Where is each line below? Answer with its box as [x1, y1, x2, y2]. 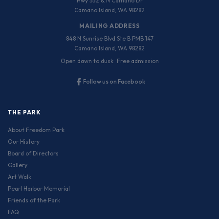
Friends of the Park [8, 196, 60, 204]
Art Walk [8, 173, 31, 180]
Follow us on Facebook [83, 78, 145, 85]
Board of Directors [8, 149, 59, 157]
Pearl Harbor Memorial [8, 184, 70, 192]
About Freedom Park [8, 126, 65, 133]
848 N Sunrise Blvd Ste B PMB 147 [66, 35, 153, 42]
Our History [8, 137, 40, 145]
